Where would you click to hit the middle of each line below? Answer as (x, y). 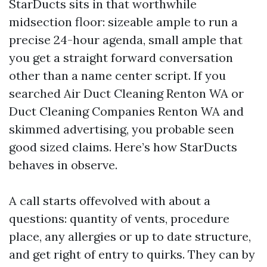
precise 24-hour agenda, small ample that (126, 40)
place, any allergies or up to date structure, (130, 237)
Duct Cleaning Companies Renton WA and (126, 111)
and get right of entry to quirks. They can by (132, 254)
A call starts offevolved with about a (110, 201)
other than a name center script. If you (117, 76)
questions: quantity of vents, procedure (119, 219)
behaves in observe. (63, 165)
